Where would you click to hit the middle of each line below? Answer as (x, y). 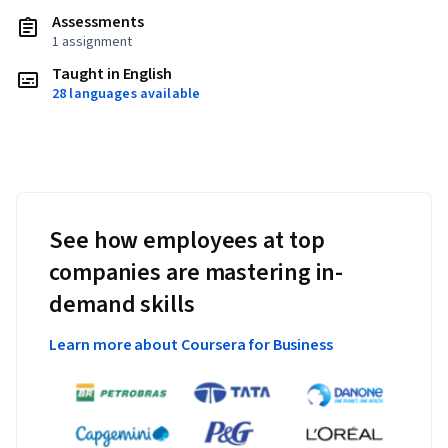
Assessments (98, 22)
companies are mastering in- (196, 273)
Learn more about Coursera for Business (191, 345)
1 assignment (92, 42)
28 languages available (126, 94)
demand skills (122, 305)
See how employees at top (187, 241)
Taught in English (112, 74)
